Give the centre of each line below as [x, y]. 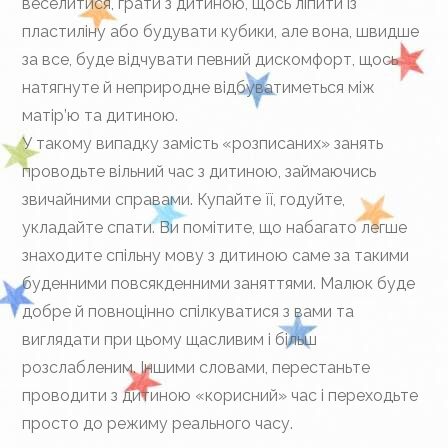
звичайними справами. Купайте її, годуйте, [184, 199]
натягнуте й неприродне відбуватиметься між [199, 87]
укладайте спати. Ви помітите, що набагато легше [215, 227]
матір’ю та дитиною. [100, 115]
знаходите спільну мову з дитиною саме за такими [216, 255]
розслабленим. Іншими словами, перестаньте [196, 367]
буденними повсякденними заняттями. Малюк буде [219, 283]
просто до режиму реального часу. [158, 423]
